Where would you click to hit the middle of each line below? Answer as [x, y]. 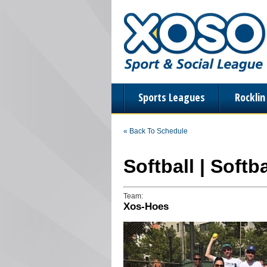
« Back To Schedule [156, 131]
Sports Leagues [172, 97]
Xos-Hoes [146, 207]
